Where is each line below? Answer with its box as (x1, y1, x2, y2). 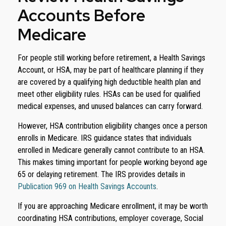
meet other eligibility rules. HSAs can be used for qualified (18, 89, 200, 99)
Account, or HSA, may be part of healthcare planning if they (18, 65, 204, 75)
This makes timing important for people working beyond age (18, 157, 207, 167)
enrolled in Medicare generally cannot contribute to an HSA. (18, 145, 205, 155)
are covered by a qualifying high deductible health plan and (18, 77, 201, 87)
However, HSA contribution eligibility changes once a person (18, 121, 207, 131)
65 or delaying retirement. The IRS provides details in (18, 169, 185, 179)
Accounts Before (18, 5, 145, 26)
